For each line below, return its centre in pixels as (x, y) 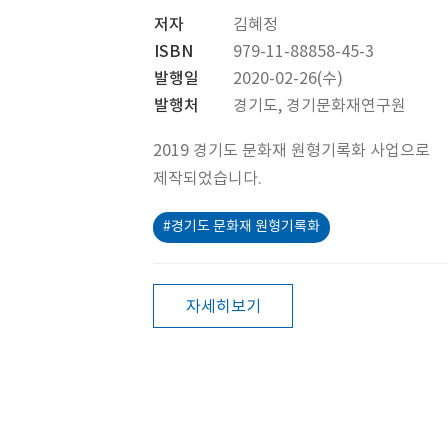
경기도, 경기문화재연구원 (319, 106)
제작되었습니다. (207, 179)
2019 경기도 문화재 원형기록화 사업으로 (291, 151)
